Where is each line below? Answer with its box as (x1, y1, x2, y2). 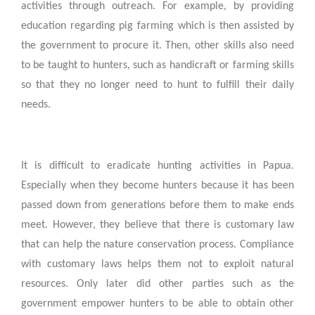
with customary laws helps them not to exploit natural (21, 259, 294, 271)
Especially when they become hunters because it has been (21, 180, 294, 192)
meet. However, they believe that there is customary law (21, 219, 294, 231)
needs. (21, 98, 51, 110)
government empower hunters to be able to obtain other (21, 298, 294, 310)
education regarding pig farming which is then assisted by (21, 20, 294, 32)
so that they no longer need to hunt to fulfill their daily (21, 79, 294, 91)
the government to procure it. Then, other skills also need (21, 39, 294, 51)
